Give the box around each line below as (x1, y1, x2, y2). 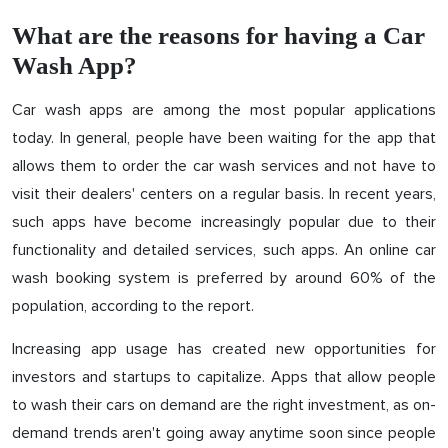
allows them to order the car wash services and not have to (12, 156, 436, 176)
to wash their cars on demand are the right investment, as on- (12, 395, 436, 415)
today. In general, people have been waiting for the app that (12, 128, 436, 148)
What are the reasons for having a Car (12, 22, 425, 49)
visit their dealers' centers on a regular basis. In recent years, (12, 184, 436, 204)
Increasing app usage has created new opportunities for (12, 339, 436, 359)
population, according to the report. (12, 296, 254, 316)
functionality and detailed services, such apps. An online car (12, 240, 436, 260)
